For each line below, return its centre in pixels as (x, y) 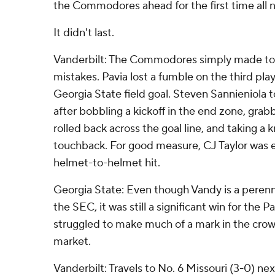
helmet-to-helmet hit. (107, 163)
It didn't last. (84, 33)
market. (72, 242)
